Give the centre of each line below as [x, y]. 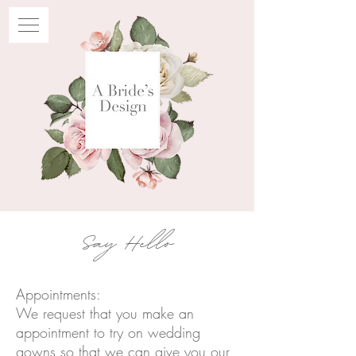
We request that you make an [105, 313]
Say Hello [127, 241]
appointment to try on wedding [108, 332]
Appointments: [58, 294]
